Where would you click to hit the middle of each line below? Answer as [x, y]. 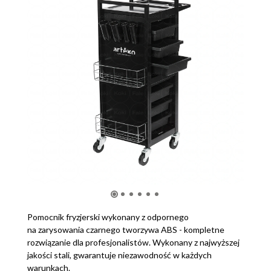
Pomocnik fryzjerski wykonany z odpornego [108, 217]
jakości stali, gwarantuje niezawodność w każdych [119, 255]
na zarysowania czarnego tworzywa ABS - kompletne [126, 229]
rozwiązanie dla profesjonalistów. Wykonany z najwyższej [133, 242]
